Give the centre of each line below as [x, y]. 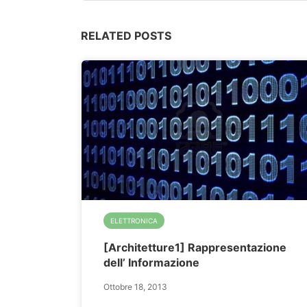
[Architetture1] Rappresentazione [195, 247]
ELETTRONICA [134, 220]
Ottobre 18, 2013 [135, 286]
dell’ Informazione [151, 262]
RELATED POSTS [126, 36]
